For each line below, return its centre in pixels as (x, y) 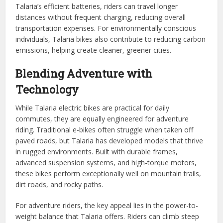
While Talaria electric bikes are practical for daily (93, 108)
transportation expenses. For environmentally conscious (106, 28)
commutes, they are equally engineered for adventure (102, 118)
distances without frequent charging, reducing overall (101, 17)
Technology (47, 89)
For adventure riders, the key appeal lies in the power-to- (107, 205)
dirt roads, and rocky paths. (59, 184)
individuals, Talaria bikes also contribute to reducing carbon (111, 39)
